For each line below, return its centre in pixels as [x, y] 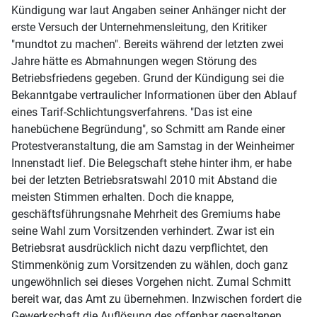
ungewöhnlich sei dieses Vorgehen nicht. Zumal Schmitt [151, 282]
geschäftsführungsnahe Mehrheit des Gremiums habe [146, 214]
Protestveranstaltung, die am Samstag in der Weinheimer [153, 146]
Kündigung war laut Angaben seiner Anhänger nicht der [149, 11]
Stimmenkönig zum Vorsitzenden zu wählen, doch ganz [150, 265]
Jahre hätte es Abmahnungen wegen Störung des [134, 62]
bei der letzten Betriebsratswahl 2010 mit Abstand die [144, 180]
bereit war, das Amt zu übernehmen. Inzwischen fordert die [156, 299]
